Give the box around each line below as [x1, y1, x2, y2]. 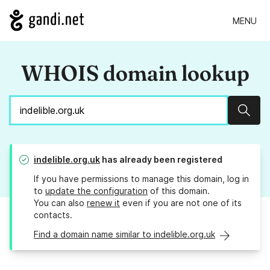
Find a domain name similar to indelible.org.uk [34, 229, 215, 240]
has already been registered [100, 154, 222, 165]
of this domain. [148, 186, 210, 196]
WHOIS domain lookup [20, 60, 250, 87]
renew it [87, 198, 120, 209]
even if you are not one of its [120, 198, 242, 209]
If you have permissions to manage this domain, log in [34, 174, 249, 184]
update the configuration [45, 186, 148, 196]
